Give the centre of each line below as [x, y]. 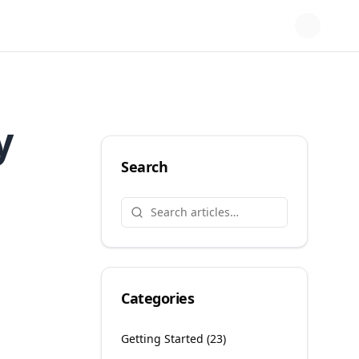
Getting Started [163, 339]
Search [145, 167]
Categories [158, 298]
